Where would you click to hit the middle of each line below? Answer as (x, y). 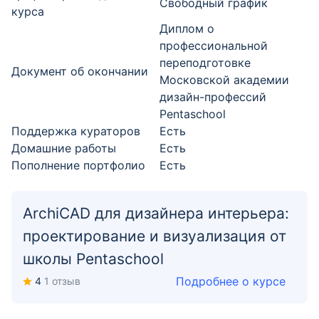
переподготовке (205, 63)
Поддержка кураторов (76, 131)
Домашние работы (64, 148)
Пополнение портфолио (78, 165)
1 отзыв (62, 281)
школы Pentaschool (93, 259)
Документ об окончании (80, 71)
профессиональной (214, 46)
